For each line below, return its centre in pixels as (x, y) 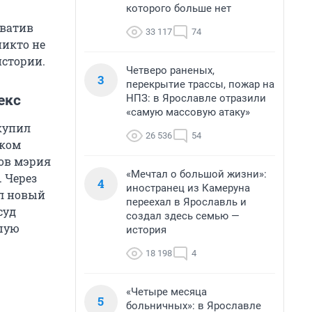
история (146, 230)
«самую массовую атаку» (188, 112)
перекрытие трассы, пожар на (200, 84)
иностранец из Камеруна (188, 188)
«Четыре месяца (166, 292)
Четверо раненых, (170, 70)
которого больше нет (179, 8)
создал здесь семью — (183, 216)
